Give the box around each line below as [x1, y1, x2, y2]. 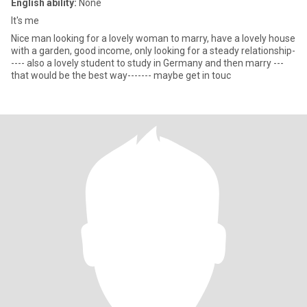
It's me [11, 15, 39, 26]
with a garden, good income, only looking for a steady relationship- [11, 45, 295, 56]
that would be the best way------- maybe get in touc [11, 70, 231, 81]
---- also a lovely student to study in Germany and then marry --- [11, 58, 284, 69]
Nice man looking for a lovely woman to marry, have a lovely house [11, 33, 295, 44]
